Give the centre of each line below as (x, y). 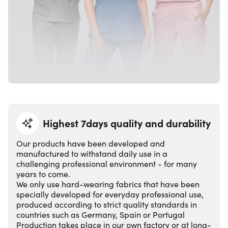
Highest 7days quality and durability (127, 123)
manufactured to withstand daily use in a (92, 153)
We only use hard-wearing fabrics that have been (108, 184)
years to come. (43, 174)
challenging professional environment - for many (107, 164)
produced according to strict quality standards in (107, 204)
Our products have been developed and (91, 143)
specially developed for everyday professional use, (110, 194)
